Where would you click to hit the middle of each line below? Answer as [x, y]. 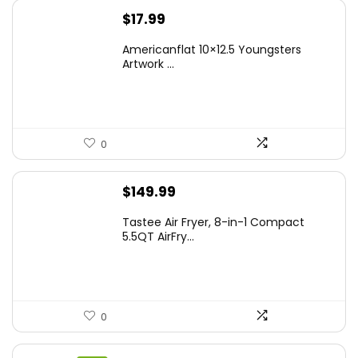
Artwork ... [148, 64]
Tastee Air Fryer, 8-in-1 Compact [213, 222]
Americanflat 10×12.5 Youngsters [212, 49]
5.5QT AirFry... [158, 236]
